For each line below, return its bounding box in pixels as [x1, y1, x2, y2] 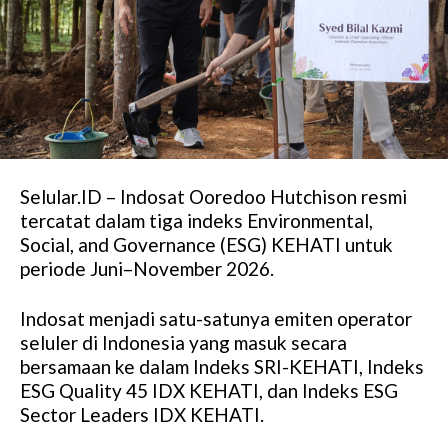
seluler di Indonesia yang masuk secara [20, 330, 347, 354]
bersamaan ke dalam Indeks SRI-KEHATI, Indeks [20, 354, 424, 378]
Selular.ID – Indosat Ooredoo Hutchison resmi [20, 184, 407, 208]
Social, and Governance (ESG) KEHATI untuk [20, 232, 393, 256]
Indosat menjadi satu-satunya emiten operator [20, 306, 412, 330]
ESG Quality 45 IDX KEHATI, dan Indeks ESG [20, 378, 398, 402]
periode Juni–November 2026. [20, 256, 274, 280]
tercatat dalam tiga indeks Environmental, [20, 208, 373, 232]
